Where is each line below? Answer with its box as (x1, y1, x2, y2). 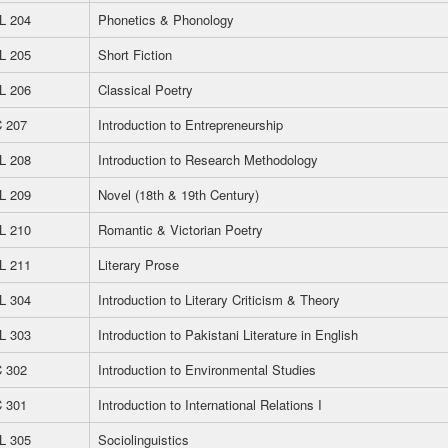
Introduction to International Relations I (98, 395, 322, 414)
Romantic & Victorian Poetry (98, 220, 263, 239)
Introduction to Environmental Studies (98, 360, 316, 379)
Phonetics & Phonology (98, 10, 234, 29)
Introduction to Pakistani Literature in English (98, 325, 358, 344)
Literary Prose (98, 255, 179, 274)
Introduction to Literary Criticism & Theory (98, 290, 340, 309)
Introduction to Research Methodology (98, 150, 318, 169)
